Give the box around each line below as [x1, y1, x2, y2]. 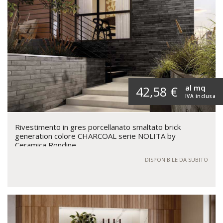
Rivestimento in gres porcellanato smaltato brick [15, 121, 181, 132]
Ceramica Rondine [15, 139, 76, 150]
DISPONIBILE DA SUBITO [145, 155, 208, 163]
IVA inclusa [185, 92, 216, 100]
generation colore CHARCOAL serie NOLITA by [15, 130, 176, 141]
